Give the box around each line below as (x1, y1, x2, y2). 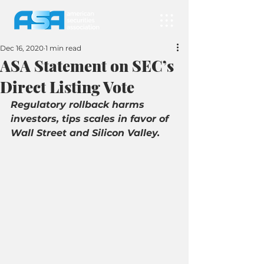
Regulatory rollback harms (11, 99, 147, 110)
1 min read (45, 44, 81, 52)
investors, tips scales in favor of (11, 113, 171, 124)
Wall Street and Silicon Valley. (11, 127, 160, 138)
